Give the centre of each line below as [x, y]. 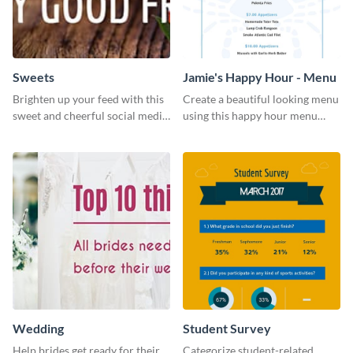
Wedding [38, 328]
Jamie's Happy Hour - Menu [260, 76]
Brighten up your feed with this [88, 98]
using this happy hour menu [250, 115]
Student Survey [227, 328]
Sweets [33, 76]
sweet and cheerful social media [90, 115]
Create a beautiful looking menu [261, 98]
